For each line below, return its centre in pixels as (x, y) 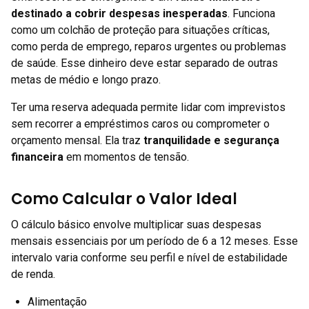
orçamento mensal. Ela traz (77, 140)
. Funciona (251, 13)
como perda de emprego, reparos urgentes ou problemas (149, 47)
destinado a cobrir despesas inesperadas (119, 13)
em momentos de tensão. (126, 157)
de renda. (33, 274)
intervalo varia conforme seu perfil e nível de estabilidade (149, 258)
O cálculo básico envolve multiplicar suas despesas (136, 225)
